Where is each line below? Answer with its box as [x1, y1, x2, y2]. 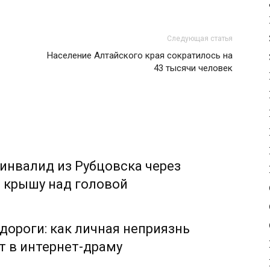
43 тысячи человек [154, 63, 233, 74]
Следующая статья [167, 34, 233, 43]
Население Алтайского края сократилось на [47, 50, 233, 61]
